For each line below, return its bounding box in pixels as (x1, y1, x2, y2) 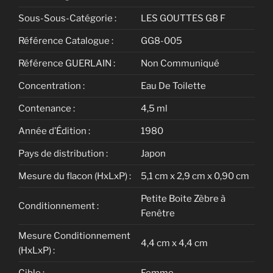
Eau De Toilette (141, 80, 206, 92)
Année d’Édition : (18, 126, 90, 137)
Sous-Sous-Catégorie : (18, 13, 116, 24)
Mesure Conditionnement (18, 230, 130, 242)
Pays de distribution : (18, 148, 108, 160)
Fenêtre (141, 208, 175, 219)
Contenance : (18, 103, 75, 115)
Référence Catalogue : (18, 35, 113, 47)
